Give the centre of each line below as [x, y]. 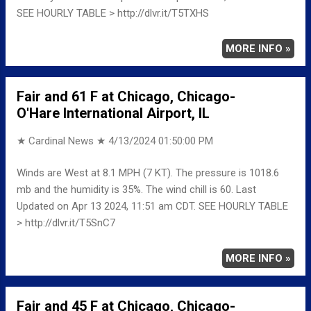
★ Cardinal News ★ [62, 141]
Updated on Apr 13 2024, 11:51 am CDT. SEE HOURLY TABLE [152, 207]
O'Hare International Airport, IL [113, 113]
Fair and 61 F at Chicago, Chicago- [126, 96]
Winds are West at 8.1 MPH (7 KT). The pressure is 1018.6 [148, 173]
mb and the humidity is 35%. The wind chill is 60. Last [136, 190]
